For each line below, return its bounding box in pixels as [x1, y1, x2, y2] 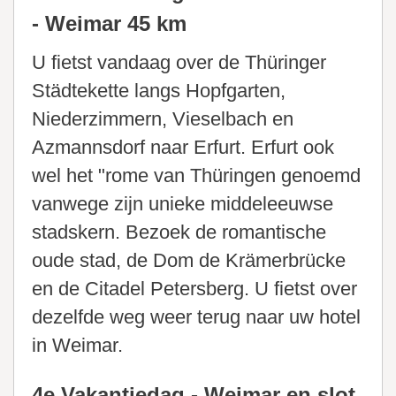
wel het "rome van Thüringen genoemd [32, 164, 361, 187]
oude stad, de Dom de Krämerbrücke [32, 249, 346, 272]
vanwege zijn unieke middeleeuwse [32, 193, 333, 216]
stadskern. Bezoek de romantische [32, 221, 326, 244]
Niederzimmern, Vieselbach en [32, 108, 293, 131]
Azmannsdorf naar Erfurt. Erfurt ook [32, 136, 334, 159]
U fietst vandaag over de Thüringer [32, 51, 326, 74]
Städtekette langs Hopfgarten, [32, 80, 286, 103]
